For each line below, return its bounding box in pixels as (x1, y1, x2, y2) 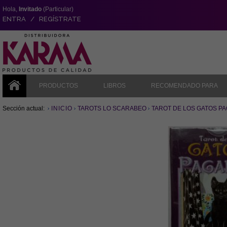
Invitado (19, 6, 42, 13)
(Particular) (42, 6, 73, 13)
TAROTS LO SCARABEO (78, 105, 146, 112)
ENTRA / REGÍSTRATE (3, 15, 81, 23)
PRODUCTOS (39, 82, 78, 89)
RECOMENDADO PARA (151, 82, 218, 89)
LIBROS (103, 82, 126, 89)
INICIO (51, 105, 72, 112)
